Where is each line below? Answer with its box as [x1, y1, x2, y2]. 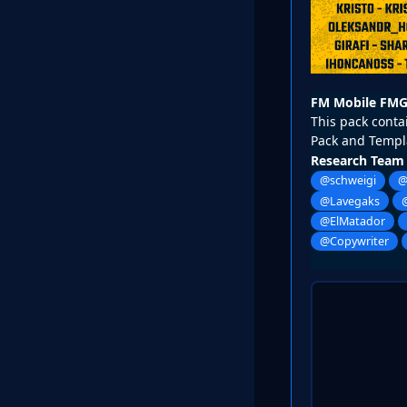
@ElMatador [320, 213, 386, 229]
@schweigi [320, 173, 377, 189]
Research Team [311, 152, 404, 170]
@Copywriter [320, 233, 390, 250]
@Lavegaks [320, 193, 381, 209]
